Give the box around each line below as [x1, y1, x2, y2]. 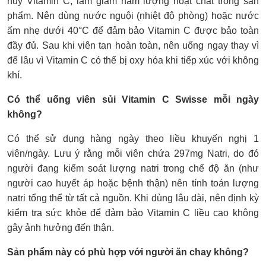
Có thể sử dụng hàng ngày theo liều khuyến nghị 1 [7, 133, 259, 144]
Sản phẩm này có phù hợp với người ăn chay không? [7, 246, 249, 257]
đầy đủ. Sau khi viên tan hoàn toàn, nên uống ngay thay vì [7, 40, 259, 50]
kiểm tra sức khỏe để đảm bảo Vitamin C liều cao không [7, 207, 259, 218]
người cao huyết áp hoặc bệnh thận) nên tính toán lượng [7, 178, 259, 188]
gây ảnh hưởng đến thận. [7, 222, 114, 233]
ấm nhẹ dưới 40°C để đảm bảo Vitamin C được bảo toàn [7, 25, 259, 36]
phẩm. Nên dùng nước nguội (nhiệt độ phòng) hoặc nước [7, 10, 259, 21]
